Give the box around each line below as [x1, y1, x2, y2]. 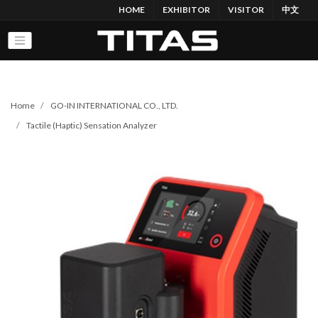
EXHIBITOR [163, 4, 210, 15]
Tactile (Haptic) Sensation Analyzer [26, 120, 157, 131]
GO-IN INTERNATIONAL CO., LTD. [50, 100, 178, 111]
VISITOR [228, 4, 264, 15]
